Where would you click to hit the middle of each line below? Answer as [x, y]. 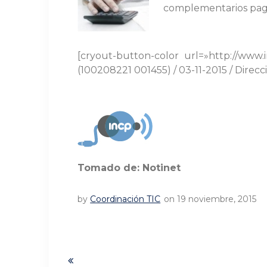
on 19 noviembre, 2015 [210, 199]
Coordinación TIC [125, 199]
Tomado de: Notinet [129, 168]
